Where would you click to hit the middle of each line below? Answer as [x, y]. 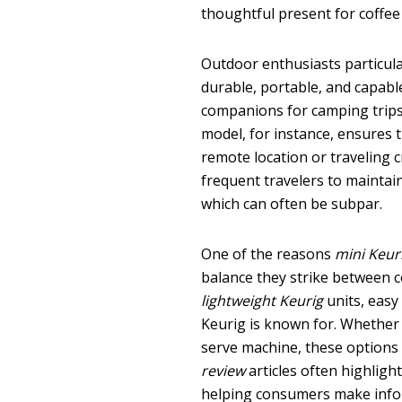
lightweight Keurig [262, 300]
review [223, 370]
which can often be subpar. [292, 203]
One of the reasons [268, 253]
